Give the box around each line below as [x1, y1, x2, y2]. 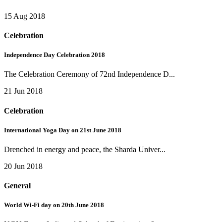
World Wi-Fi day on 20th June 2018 [4, 201, 104, 209]
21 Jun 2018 [4, 87, 43, 96]
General [4, 181, 31, 190]
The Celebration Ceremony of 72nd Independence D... [4, 70, 175, 79]
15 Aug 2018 [4, 11, 45, 20]
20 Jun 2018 [4, 162, 43, 170]
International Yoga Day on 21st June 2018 [4, 126, 121, 134]
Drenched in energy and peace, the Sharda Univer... [4, 145, 166, 154]
